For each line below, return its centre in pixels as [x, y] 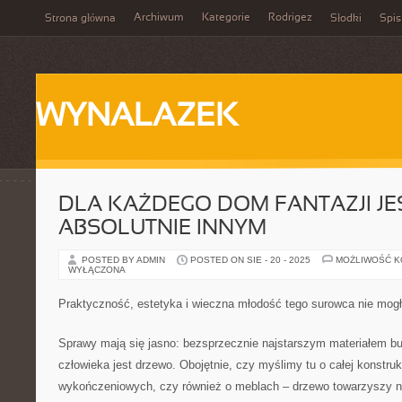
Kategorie [226, 18]
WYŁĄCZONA [97, 270]
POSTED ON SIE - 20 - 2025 [250, 260]
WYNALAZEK [137, 118]
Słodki [346, 19]
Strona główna [80, 19]
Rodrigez [290, 18]
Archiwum [159, 18]
